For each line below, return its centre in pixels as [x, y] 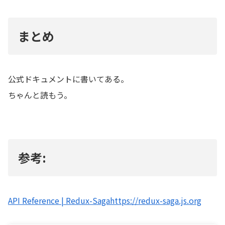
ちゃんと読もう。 [40, 95]
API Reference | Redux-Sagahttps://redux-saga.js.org [105, 200]
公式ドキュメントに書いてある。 [68, 79]
